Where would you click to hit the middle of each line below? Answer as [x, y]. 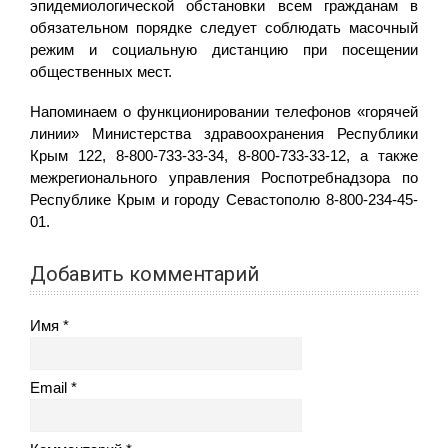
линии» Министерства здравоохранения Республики [224, 134]
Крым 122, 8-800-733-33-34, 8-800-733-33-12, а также [224, 156]
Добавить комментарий [144, 274]
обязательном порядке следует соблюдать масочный [224, 28]
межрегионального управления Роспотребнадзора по [224, 178]
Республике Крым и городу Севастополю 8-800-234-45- [224, 200]
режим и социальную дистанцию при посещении [224, 50]
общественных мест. [101, 72]
